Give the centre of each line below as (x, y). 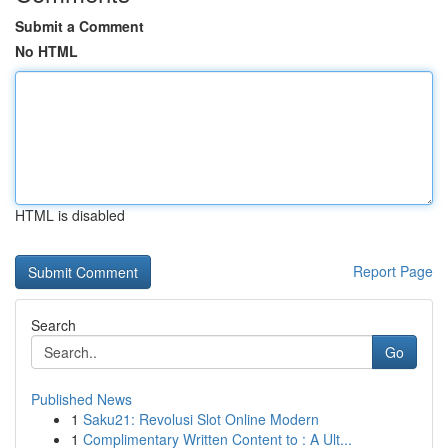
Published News (81, 399)
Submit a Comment (79, 26)
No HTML (46, 51)
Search (53, 325)
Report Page (393, 271)
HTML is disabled (70, 215)
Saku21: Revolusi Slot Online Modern (201, 419)
